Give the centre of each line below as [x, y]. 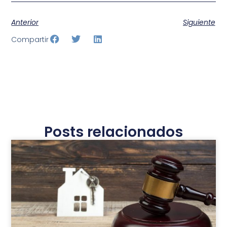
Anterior [25, 22]
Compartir [30, 40]
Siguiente [199, 22]
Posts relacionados [113, 132]
